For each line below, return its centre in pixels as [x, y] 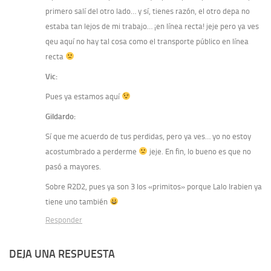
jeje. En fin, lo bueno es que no [199, 151]
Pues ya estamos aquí [83, 96]
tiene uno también [77, 201]
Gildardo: [60, 116]
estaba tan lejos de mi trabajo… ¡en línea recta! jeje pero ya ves [152, 26]
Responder [64, 220]
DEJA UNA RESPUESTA [62, 254]
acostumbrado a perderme [92, 151]
